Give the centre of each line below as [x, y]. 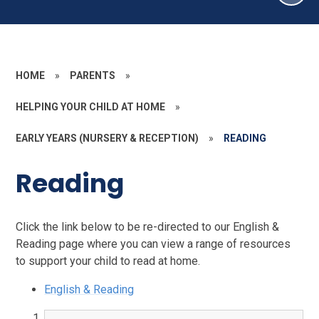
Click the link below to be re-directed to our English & [148, 226]
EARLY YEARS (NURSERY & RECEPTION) [108, 138]
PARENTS [93, 75]
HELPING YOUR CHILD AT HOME [91, 107]
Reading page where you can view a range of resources [153, 244]
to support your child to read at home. [108, 261]
